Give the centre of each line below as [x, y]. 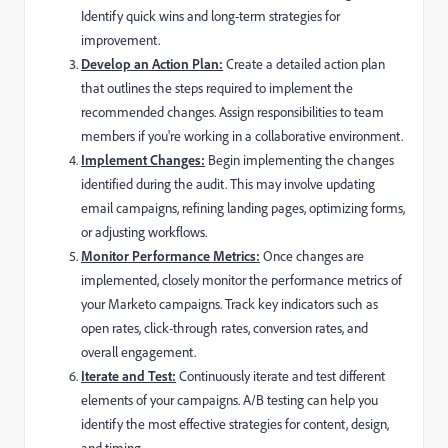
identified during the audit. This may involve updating [228, 183]
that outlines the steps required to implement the [217, 87]
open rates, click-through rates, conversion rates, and [224, 327]
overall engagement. [138, 351]
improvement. [120, 39]
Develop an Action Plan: [152, 63]
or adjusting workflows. [144, 231]
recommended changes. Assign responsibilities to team [232, 111]
